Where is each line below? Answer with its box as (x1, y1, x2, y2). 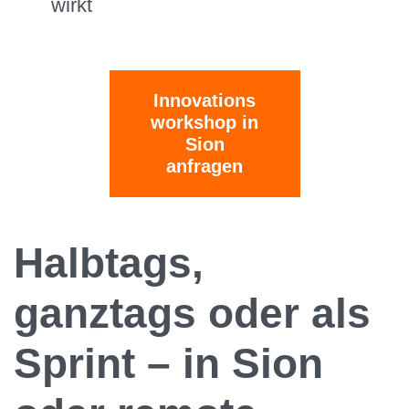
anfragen (166, 156, 243, 177)
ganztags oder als (14, 289, 371, 338)
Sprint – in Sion (14, 340, 323, 388)
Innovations (153, 90, 256, 111)
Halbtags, (14, 239, 204, 288)
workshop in (151, 112, 258, 133)
